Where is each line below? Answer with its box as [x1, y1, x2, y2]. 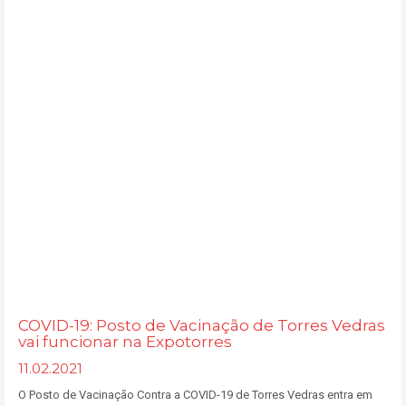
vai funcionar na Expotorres [18, 333, 232, 351]
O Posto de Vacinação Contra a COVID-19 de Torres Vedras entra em [18, 388, 372, 401]
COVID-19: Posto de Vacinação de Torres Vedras [18, 316, 385, 334]
